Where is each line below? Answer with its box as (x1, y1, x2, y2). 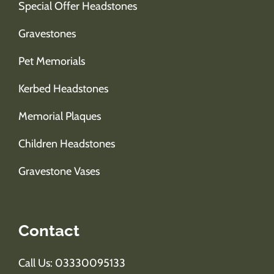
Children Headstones (18, 136, 115, 150)
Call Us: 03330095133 (18, 256, 125, 270)
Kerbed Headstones (18, 81, 108, 95)
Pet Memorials (18, 54, 85, 68)
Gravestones (18, 26, 76, 40)
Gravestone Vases (18, 164, 100, 178)
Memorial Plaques (18, 109, 101, 123)
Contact (18, 221, 80, 240)
